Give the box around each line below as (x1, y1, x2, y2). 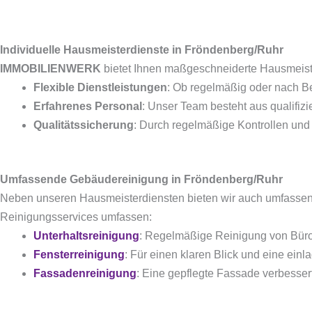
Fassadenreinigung (33, 267, 136, 279)
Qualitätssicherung (33, 119, 134, 131)
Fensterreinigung (33, 249, 125, 260)
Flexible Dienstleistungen (33, 81, 167, 93)
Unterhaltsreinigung (33, 230, 139, 242)
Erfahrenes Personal (33, 100, 142, 112)
